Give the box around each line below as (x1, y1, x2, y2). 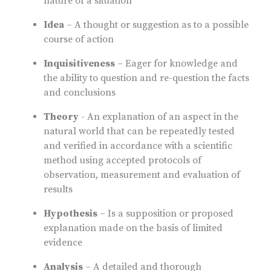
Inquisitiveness (44, 57, 115, 70)
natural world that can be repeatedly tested (44, 125, 235, 138)
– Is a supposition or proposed (97, 207, 233, 220)
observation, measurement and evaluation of (44, 169, 240, 181)
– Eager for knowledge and (115, 57, 238, 70)
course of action (44, 33, 114, 46)
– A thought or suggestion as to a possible (64, 19, 249, 31)
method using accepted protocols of (44, 154, 201, 167)
